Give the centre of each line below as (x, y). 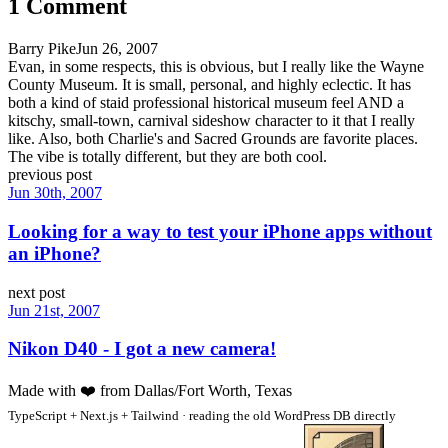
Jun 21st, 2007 (54, 310)
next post (36, 292)
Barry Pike (42, 49)
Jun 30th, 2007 (55, 193)
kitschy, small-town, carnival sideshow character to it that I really (211, 121)
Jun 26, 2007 (117, 49)
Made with (44, 390)
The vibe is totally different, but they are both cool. (167, 157)
